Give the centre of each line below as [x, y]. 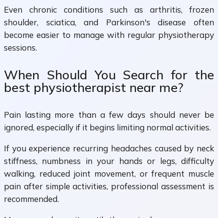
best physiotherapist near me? [94, 88]
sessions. [20, 48]
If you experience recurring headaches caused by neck [109, 148]
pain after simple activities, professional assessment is [109, 186]
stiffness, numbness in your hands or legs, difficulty [109, 161]
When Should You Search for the [109, 75]
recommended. [31, 199]
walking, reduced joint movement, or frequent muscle [109, 173]
